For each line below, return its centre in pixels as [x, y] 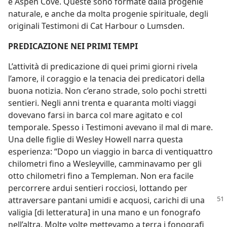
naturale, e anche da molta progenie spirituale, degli [108, 14]
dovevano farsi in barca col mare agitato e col [95, 115]
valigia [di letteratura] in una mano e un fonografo [104, 212]
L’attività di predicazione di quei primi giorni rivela [103, 66]
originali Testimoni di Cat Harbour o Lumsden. [96, 26]
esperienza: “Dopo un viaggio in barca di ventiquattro [110, 152]
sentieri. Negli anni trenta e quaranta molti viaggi [102, 103]
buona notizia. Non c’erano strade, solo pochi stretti [107, 91]
